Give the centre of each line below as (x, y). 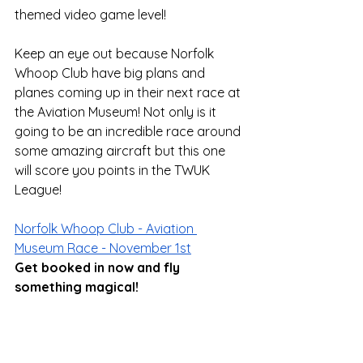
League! (38, 190)
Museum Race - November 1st (103, 248)
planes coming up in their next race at (129, 93)
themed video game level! (92, 15)
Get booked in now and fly (99, 268)
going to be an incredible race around (129, 132)
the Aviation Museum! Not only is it (117, 112)
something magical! (77, 287)
